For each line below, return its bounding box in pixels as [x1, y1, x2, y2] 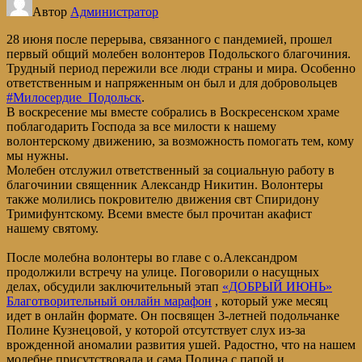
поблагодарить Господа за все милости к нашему [6, 120, 276, 134]
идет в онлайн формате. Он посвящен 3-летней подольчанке [6, 309, 339, 323]
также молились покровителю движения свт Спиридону [6, 192, 319, 207]
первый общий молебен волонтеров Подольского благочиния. [6, 47, 351, 61]
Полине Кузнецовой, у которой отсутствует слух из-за [6, 323, 305, 338]
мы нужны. [6, 149, 69, 163]
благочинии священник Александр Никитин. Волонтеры [6, 178, 323, 192]
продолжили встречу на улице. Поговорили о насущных [6, 265, 319, 280]
